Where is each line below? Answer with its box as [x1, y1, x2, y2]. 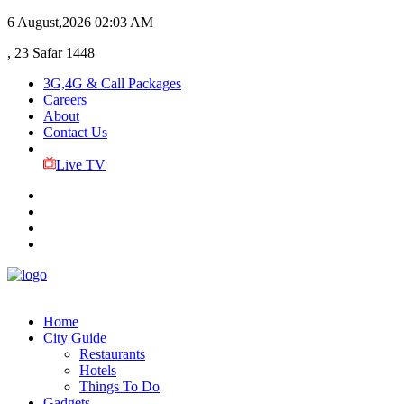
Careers [43, 92, 87, 107]
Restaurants [79, 346, 145, 362]
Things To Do [79, 379, 160, 394]
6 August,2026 [7, 14, 91, 30]
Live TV [55, 157, 106, 172]
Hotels [79, 363, 116, 378]
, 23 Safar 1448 [7, 45, 95, 60]
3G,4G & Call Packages [43, 76, 181, 91]
